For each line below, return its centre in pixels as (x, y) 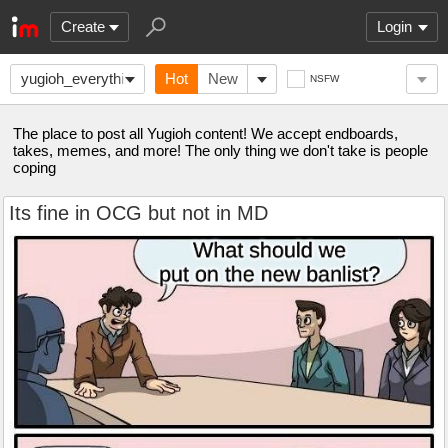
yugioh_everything (80, 78)
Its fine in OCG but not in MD (138, 213)
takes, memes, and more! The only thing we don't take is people (220, 150)
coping (34, 167)
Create (83, 26)
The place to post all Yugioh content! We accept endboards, (205, 133)
